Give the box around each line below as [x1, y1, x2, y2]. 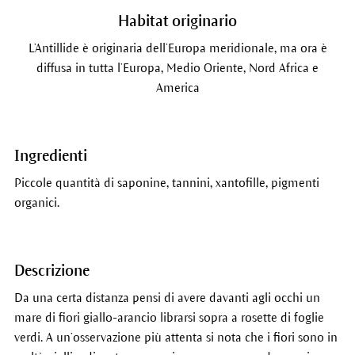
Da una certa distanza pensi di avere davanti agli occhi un [13, 291, 320, 304]
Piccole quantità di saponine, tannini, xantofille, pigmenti [13, 176, 319, 189]
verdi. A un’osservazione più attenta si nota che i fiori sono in [13, 330, 338, 344]
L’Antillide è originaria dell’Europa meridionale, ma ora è [28, 41, 327, 55]
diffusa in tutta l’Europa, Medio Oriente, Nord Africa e [36, 61, 319, 74]
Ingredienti [13, 147, 87, 164]
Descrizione [13, 262, 90, 279]
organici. [13, 196, 59, 209]
